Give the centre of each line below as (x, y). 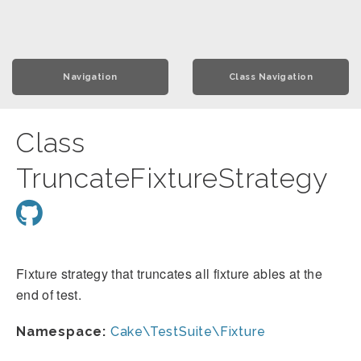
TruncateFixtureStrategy (172, 178)
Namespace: (61, 332)
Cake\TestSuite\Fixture (188, 332)
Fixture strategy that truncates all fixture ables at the (169, 274)
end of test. (49, 295)
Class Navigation (271, 77)
